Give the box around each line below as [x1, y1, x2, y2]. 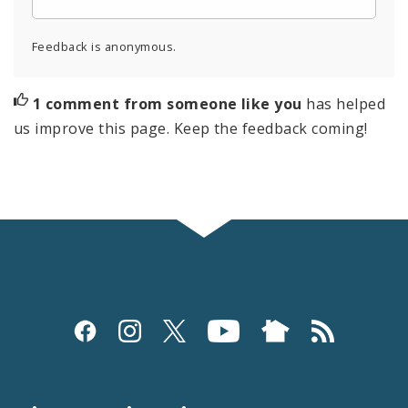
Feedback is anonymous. [32, 37, 177, 55]
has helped [306, 93, 386, 114]
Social [13, 311, 96, 344]
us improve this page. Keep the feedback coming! [14, 117, 368, 138]
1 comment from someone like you [32, 93, 307, 114]
